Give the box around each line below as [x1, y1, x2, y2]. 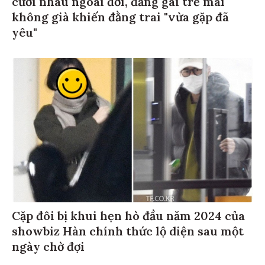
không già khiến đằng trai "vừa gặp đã [12, 7, 229, 22]
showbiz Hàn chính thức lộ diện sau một [12, 222, 244, 237]
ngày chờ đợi [12, 237, 85, 253]
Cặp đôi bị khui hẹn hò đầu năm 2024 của [12, 206, 245, 222]
